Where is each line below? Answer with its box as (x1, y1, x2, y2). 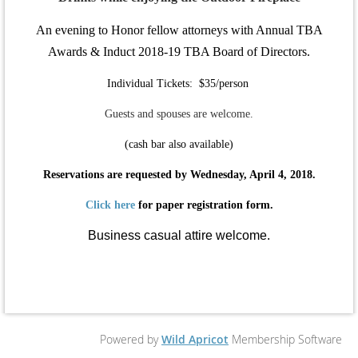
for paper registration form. (134, 199, 273, 211)
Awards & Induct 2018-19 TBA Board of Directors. (48, 45, 310, 58)
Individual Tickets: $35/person (106, 78, 252, 89)
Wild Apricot (161, 332, 229, 347)
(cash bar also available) (125, 138, 233, 150)
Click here (85, 199, 135, 211)
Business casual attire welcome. (88, 229, 270, 242)
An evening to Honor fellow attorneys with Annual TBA (35, 23, 323, 37)
